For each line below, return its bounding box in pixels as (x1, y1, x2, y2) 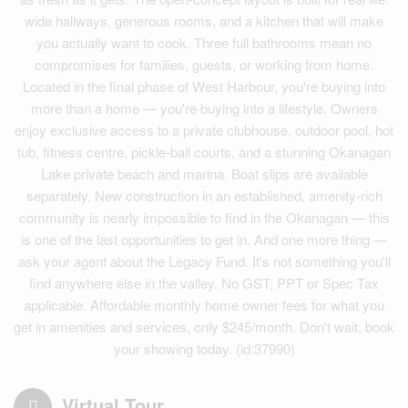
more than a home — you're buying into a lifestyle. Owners (30, 98, 378, 117)
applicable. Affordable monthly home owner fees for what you (24, 295, 384, 314)
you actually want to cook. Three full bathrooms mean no (36, 33, 372, 52)
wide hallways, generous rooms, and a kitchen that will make (25, 11, 383, 30)
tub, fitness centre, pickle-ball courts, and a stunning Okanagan (17, 142, 391, 161)
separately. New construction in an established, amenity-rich (25, 186, 382, 205)
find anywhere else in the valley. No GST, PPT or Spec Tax (29, 273, 379, 292)
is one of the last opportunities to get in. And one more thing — (21, 229, 387, 249)
